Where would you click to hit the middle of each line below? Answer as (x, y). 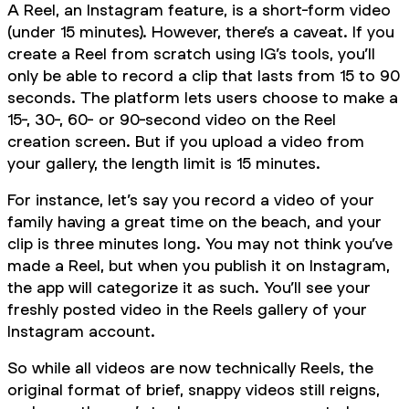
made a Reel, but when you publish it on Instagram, (199, 266)
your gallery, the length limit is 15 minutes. (164, 163)
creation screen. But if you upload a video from (186, 142)
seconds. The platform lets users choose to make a (203, 98)
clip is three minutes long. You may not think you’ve (200, 244)
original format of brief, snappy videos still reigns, (194, 390)
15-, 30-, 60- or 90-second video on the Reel (172, 120)
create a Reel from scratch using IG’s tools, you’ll (191, 54)
